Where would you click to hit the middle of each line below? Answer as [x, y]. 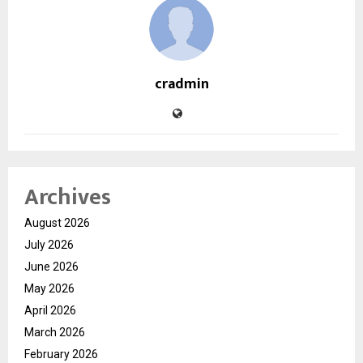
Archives [68, 198]
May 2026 [49, 289]
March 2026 [55, 333]
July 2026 [49, 245]
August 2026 [57, 223]
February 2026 [61, 354]
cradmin [181, 85]
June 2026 [51, 267]
